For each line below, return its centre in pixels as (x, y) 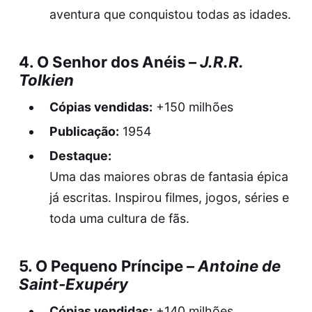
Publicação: (84, 132)
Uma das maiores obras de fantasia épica (169, 177)
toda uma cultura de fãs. (119, 219)
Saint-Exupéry (73, 284)
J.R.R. (221, 62)
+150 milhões (193, 107)
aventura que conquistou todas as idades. (170, 15)
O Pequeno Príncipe (109, 266)
